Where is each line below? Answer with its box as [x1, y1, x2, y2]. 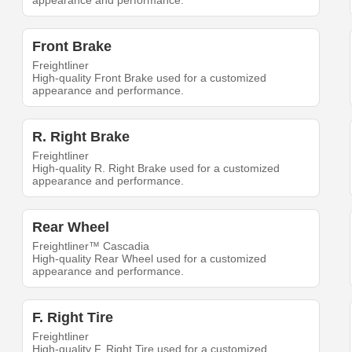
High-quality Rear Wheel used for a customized [32, 252, 267, 266]
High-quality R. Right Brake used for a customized [32, 162, 280, 175]
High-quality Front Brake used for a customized [32, 71, 267, 85]
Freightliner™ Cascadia [32, 240, 150, 253]
